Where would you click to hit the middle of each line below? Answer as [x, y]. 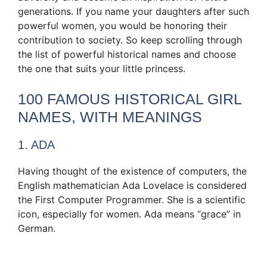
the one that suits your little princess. [102, 69]
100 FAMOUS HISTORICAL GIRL [130, 99]
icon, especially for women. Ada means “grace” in [129, 214]
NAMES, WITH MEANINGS [110, 117]
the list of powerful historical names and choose [127, 55]
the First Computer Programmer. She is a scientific [132, 200]
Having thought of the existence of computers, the [132, 171]
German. [37, 229]
